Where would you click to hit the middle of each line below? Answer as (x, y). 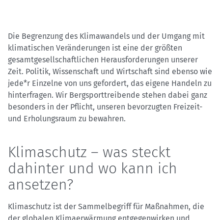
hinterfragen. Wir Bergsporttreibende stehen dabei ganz (108, 95)
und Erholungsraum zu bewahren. (67, 119)
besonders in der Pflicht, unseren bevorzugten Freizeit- (105, 107)
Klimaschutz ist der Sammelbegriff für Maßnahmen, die (106, 207)
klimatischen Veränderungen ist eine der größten (95, 48)
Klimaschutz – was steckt (89, 152)
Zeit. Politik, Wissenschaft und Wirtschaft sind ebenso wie (110, 72)
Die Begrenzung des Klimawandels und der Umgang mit (106, 36)
